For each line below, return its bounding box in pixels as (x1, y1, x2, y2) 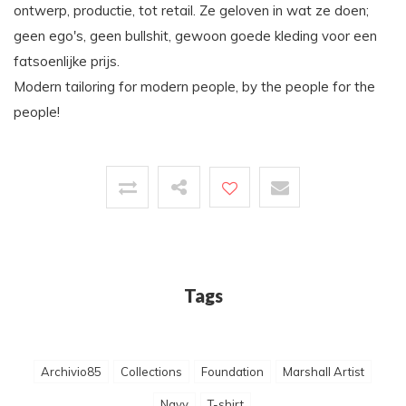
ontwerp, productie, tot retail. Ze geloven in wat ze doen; (14, 2, 369, 20)
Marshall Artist (282, 364, 364, 380)
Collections (120, 364, 182, 380)
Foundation (200, 364, 264, 380)
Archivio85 (40, 364, 101, 380)
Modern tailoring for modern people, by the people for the (14, 78, 375, 96)
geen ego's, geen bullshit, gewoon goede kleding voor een (14, 27, 377, 45)
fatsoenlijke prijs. (14, 53, 120, 71)
